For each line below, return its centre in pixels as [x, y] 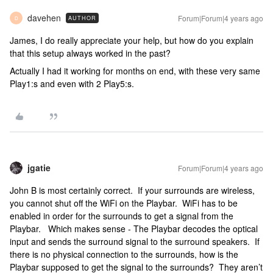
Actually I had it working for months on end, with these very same [135, 71]
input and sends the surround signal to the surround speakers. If [135, 241]
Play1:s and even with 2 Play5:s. [72, 83]
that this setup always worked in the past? [90, 53]
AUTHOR [82, 18]
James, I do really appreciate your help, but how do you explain [132, 40]
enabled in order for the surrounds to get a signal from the [122, 216]
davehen [44, 18]
